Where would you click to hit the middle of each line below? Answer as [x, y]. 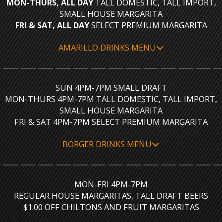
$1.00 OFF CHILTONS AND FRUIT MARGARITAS [111, 207]
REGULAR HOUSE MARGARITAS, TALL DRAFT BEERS [111, 195]
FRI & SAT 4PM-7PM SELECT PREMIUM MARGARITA [111, 122]
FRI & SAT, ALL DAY [53, 25]
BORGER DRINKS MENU [107, 144]
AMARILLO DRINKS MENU [107, 47]
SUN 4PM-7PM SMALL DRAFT [111, 87]
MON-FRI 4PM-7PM [111, 184]
